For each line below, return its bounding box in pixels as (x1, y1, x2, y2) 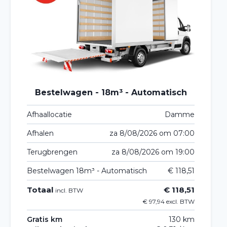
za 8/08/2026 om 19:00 (111, 147, 195, 157)
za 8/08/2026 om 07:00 (109, 128, 195, 138)
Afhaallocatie (27, 109, 72, 119)
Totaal (27, 184, 56, 195)
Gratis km (27, 214, 63, 224)
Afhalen (27, 128, 54, 138)
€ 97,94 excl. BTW (142, 197, 195, 205)
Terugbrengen (27, 147, 78, 157)
